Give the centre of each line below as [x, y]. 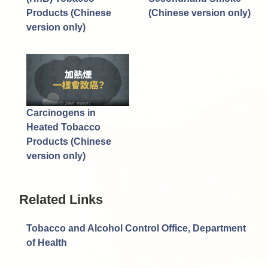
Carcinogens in [61, 113]
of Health [46, 243]
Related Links [61, 200]
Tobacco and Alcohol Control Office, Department [136, 229]
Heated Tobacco [63, 127]
